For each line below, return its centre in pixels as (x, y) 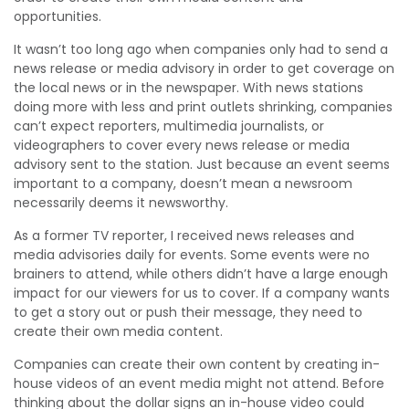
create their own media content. (118, 331)
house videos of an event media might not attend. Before (199, 383)
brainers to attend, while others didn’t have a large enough (201, 274)
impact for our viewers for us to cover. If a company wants (202, 293)
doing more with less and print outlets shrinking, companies (203, 107)
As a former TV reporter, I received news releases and (184, 236)
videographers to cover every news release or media (182, 145)
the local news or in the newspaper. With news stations (189, 88)
